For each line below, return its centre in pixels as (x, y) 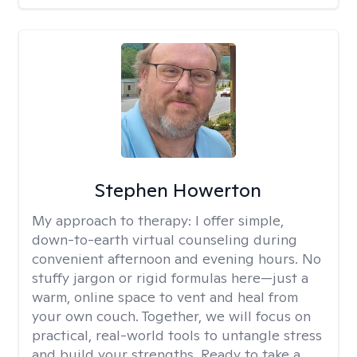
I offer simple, (239, 220)
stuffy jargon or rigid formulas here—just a (170, 278)
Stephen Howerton (178, 190)
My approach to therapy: (114, 220)
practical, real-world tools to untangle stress (177, 335)
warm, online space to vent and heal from (165, 297)
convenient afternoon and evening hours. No (177, 259)
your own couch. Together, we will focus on (171, 316)
